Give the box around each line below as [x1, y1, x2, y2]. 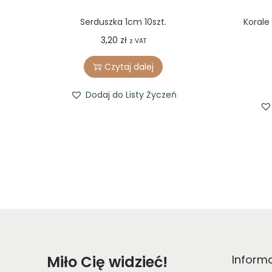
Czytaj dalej [104, 61, 154, 73]
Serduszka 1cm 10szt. [80, 16, 167, 29]
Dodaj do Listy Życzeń [85, 89, 177, 101]
